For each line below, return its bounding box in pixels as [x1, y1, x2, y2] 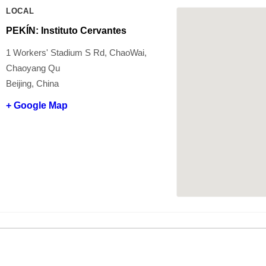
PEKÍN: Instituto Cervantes [6, 25, 126, 36]
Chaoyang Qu [6, 62, 60, 73]
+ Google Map [6, 100, 68, 110]
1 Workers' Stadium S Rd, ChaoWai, [6, 47, 147, 58]
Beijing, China [6, 78, 59, 88]
